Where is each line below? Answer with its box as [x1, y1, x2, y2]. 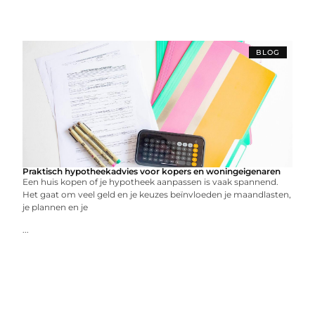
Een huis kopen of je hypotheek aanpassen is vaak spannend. [22, 176, 279, 187]
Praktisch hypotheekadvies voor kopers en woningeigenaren [22, 166, 281, 176]
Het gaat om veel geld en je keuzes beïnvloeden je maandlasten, [22, 189, 292, 200]
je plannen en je [22, 202, 89, 212]
